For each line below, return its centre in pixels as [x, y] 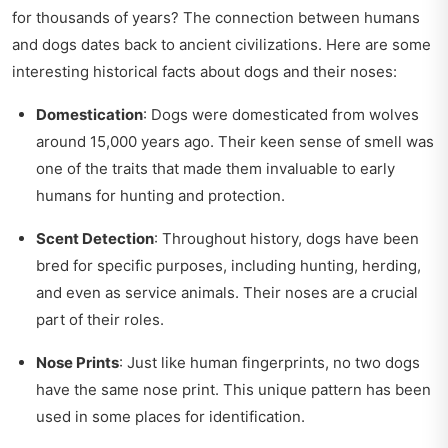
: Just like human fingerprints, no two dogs [269, 362]
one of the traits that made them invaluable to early [215, 168]
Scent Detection [95, 238]
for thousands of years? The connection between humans [216, 17]
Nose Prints [77, 362]
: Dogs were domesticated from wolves [281, 114]
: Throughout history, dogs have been [286, 238]
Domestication [89, 114]
